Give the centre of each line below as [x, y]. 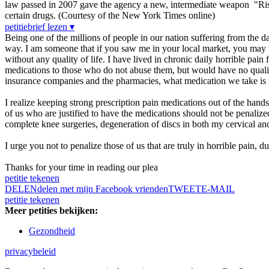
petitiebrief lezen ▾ [40, 27]
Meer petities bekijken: [51, 211]
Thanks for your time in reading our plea [81, 168]
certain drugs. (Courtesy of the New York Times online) [110, 16]
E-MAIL [218, 189]
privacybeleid [30, 252]
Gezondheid [52, 231]
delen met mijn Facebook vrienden [103, 189]
